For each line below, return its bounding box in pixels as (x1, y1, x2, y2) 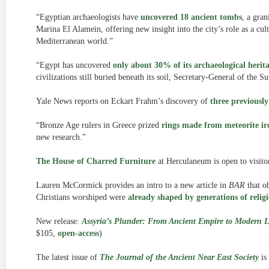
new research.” (36, 133, 86, 142)
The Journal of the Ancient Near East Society (100, 253, 259, 262)
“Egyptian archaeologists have (36, 13, 141, 22)
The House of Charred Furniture (36, 157, 156, 166)
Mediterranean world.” (36, 37, 113, 46)
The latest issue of (36, 253, 100, 262)
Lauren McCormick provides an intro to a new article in (36, 181, 229, 190)
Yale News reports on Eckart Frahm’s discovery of (36, 97, 210, 106)
